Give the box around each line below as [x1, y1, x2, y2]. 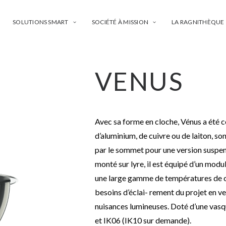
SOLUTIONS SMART [13, 18, 69, 26]
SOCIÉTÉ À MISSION [91, 18, 148, 26]
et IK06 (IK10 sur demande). [94, 215, 191, 225]
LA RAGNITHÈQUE [172, 18, 224, 26]
